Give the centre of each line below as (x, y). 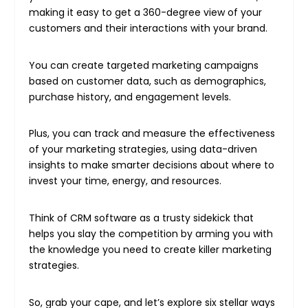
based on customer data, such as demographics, (148, 81)
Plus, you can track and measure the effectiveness (152, 134)
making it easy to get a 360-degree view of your (146, 12)
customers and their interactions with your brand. (151, 28)
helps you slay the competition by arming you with (151, 234)
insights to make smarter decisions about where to (152, 165)
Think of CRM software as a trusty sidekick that (142, 218)
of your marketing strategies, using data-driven (143, 150)
